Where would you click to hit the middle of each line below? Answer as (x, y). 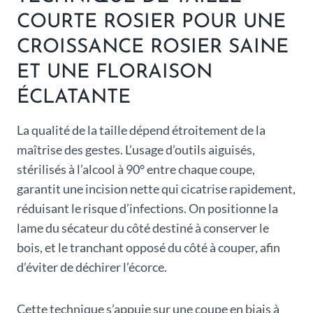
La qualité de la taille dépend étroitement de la (141, 130)
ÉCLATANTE (74, 98)
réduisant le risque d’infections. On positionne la (147, 209)
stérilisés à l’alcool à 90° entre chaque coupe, (136, 169)
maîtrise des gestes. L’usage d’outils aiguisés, (136, 150)
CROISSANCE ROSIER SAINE (153, 48)
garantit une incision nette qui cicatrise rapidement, (156, 189)
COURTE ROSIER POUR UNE (151, 23)
